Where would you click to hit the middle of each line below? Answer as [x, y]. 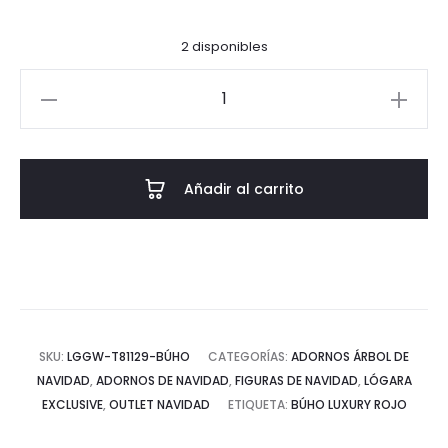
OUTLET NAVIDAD [159, 404]
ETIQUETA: [259, 404]
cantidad [58, 174]
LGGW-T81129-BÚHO [128, 356]
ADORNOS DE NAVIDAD [162, 380]
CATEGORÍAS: [249, 356]
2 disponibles [224, 46]
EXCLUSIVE [72, 404]
